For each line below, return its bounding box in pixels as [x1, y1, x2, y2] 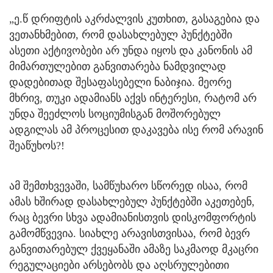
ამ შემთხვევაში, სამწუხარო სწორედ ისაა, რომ [9, 179, 247, 192]
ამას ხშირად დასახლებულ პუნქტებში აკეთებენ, [9, 195, 255, 208]
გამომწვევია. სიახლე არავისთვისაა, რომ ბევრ [9, 227, 250, 239]
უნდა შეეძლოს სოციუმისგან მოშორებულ [9, 107, 221, 120]
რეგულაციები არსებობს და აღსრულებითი [9, 258, 229, 271]
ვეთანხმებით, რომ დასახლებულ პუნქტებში [9, 28, 232, 41]
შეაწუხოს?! [9, 139, 65, 152]
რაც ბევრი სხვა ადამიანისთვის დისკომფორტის [9, 211, 256, 224]
